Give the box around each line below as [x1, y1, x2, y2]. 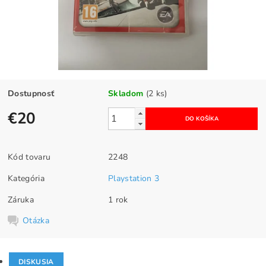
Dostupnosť [8, 88, 55, 100]
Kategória [8, 173, 45, 185]
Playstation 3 [108, 173, 160, 185]
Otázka [23, 215, 50, 227]
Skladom [108, 88, 144, 100]
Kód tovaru [8, 151, 51, 163]
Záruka [8, 194, 34, 206]
